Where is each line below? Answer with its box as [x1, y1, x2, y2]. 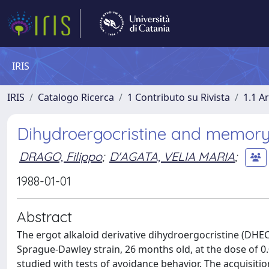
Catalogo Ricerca [38, 91, 114, 104]
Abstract [17, 208, 72, 226]
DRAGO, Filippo [19, 148, 102, 164]
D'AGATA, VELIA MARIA [109, 148, 235, 164]
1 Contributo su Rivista [127, 91, 230, 104]
